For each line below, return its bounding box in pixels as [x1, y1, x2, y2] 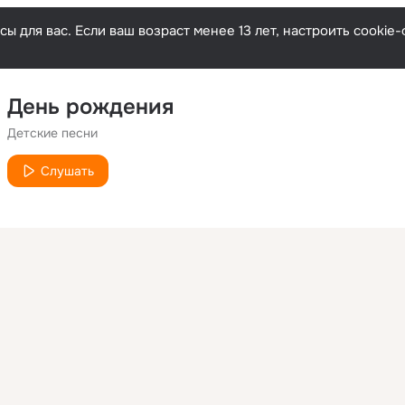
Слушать [41, 163, 94, 179]
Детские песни [7, 125, 98, 141]
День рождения [7, 93, 174, 120]
